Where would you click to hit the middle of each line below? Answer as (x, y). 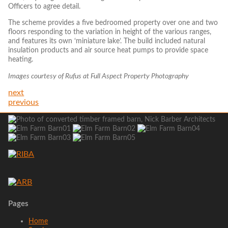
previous (24, 103)
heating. (21, 60)
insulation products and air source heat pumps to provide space (108, 50)
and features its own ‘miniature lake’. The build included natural (107, 41)
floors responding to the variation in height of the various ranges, (110, 32)
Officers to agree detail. (45, 7)
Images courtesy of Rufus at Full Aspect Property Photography (99, 76)
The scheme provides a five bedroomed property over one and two (113, 23)
